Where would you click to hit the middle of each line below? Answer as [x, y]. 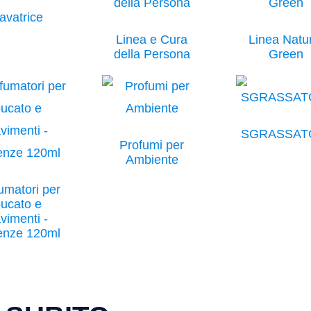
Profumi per [152, 145]
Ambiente [152, 159]
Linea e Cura [152, 39]
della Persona [152, 54]
